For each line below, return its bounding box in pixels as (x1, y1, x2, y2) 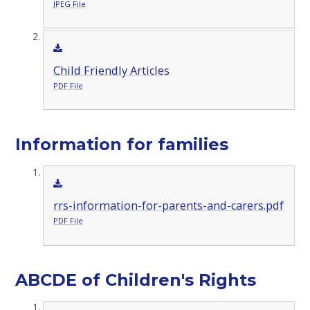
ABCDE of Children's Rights (15, 269, 257, 290)
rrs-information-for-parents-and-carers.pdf (53, 198, 284, 214)
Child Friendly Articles (53, 62, 170, 78)
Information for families (15, 134, 229, 155)
